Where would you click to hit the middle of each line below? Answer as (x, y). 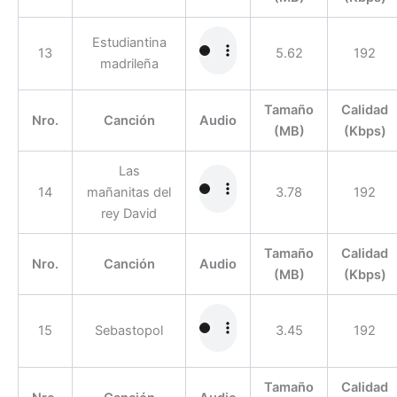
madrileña (129, 63)
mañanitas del (129, 192)
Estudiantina (129, 42)
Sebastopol (129, 330)
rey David (129, 213)
